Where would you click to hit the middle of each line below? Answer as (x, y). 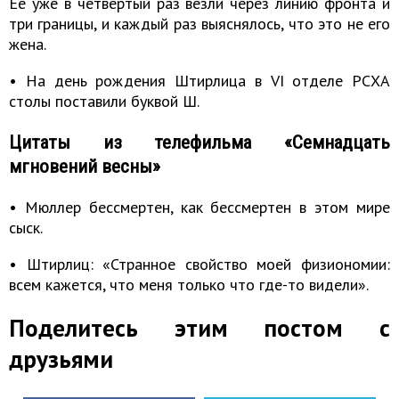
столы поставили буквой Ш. (104, 102)
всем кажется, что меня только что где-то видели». (189, 285)
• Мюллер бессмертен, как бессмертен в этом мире (199, 208)
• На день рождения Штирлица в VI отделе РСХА (199, 81)
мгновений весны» (85, 167)
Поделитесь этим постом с (199, 328)
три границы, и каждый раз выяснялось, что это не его (199, 24)
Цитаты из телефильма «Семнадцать (199, 142)
